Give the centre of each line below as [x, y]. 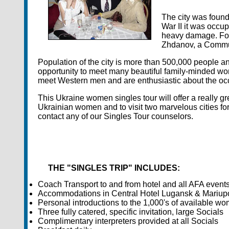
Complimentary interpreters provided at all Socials [128, 221]
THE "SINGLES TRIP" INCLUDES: [114, 168]
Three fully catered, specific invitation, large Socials [131, 212]
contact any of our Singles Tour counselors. [116, 116]
